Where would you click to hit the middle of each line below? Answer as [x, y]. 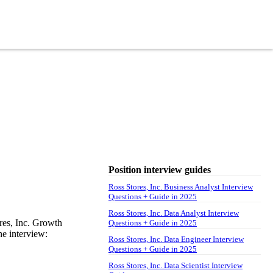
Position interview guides [160, 169]
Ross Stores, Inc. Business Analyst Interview [181, 186]
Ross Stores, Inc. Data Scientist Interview [175, 265]
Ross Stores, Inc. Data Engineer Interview [176, 239]
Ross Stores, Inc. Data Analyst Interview [174, 213]
